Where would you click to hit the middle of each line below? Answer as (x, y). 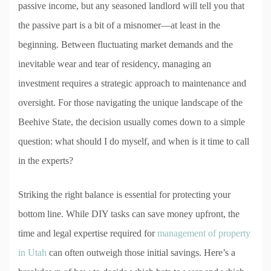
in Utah (32, 253)
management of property (204, 233)
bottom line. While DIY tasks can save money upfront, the (129, 214)
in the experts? (46, 161)
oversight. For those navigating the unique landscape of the (130, 103)
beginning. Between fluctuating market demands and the (126, 45)
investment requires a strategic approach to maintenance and (132, 83)
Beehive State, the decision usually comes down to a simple (132, 122)
